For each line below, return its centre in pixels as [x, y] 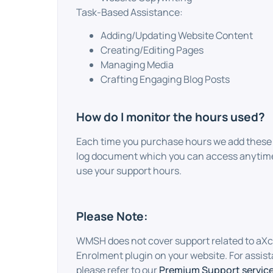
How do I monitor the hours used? [171, 117]
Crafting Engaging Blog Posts [165, 80]
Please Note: [112, 217]
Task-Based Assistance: [130, 12]
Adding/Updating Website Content [177, 36]
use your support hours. [129, 170]
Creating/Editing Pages [152, 50]
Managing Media [137, 65]
